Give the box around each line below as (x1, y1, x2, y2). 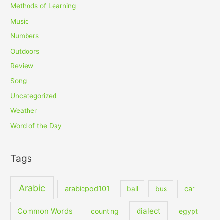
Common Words (17, 207, 73, 216)
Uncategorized (10, 91, 57, 100)
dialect (137, 206, 161, 216)
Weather (10, 107, 37, 115)
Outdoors (10, 47, 40, 55)
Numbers (10, 32, 39, 40)
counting (90, 207, 119, 215)
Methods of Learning (10, 2, 76, 10)
